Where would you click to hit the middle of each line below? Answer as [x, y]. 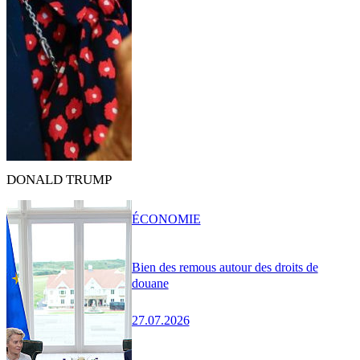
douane [150, 284]
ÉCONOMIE [166, 219]
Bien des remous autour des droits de [225, 268]
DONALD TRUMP [59, 180]
